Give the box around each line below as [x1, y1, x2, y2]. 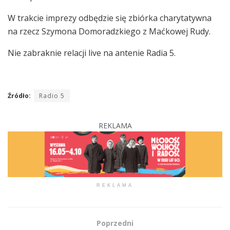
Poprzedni [97, 218, 133, 228]
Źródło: [8, 91, 31, 100]
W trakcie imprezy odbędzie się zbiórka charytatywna [8, 12, 212, 24]
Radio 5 [39, 91, 65, 100]
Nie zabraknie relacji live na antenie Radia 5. [8, 47, 176, 59]
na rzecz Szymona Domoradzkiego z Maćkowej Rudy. [8, 25, 210, 37]
